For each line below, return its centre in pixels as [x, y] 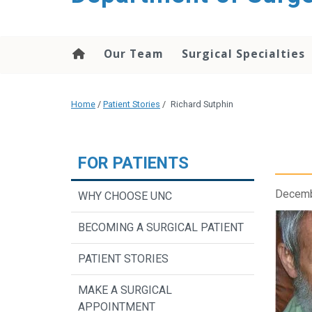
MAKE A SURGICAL [125, 290]
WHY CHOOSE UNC [125, 196]
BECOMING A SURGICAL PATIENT [161, 228]
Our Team [134, 54]
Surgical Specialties [243, 54]
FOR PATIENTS [133, 163]
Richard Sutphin [202, 104]
